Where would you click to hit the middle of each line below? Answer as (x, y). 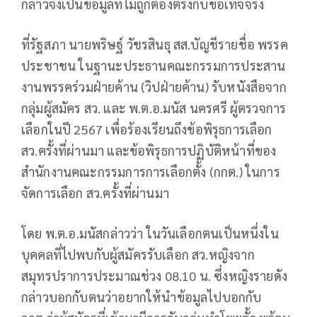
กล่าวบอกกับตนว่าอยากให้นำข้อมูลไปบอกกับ (142, 297)
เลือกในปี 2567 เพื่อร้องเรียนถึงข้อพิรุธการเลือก (147, 129)
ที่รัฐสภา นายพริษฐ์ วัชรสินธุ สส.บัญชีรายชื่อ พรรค (155, 45)
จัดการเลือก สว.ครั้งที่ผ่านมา (95, 193)
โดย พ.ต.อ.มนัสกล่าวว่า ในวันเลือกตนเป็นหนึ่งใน (150, 234)
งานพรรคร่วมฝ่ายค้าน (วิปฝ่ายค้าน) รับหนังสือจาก (154, 87)
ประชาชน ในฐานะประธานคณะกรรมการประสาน (154, 66)
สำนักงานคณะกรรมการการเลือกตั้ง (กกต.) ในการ (151, 172)
